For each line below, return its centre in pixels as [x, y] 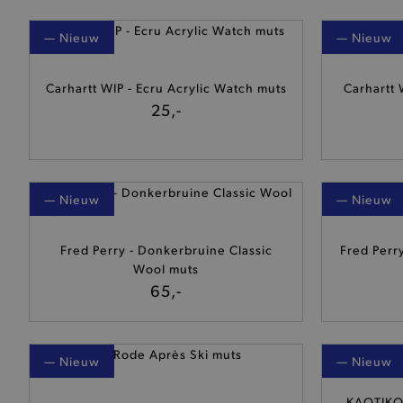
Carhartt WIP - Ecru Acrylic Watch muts [166, 87]
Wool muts [166, 268]
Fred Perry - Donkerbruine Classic [166, 249]
